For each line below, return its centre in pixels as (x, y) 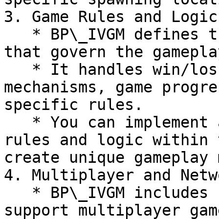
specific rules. (74, 105)
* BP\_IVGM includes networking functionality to (18, 193)
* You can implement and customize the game (18, 122)
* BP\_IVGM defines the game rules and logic (18, 34)
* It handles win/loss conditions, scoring (18, 69)
